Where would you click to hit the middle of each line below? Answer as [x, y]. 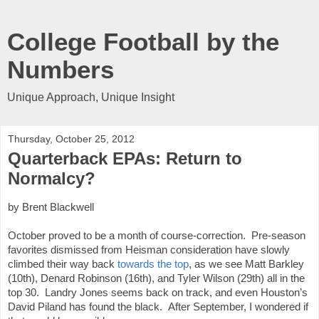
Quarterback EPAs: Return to [125, 158]
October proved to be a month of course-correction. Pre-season [157, 235]
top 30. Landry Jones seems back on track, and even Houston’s [158, 292]
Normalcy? [52, 178]
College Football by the [143, 42]
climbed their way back [63, 263]
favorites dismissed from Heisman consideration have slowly [149, 249]
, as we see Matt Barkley [246, 263]
